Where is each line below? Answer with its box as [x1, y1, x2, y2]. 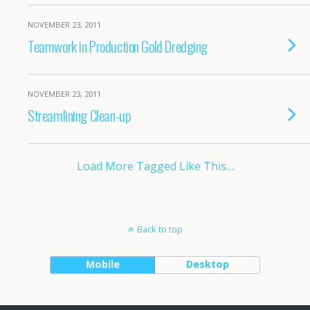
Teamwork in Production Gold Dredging [28, 35, 208, 57]
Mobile [85, 257, 120, 271]
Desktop [185, 257, 229, 271]
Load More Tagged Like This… [76, 158, 234, 174]
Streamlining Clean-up [28, 104, 131, 126]
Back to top [136, 223, 183, 235]
